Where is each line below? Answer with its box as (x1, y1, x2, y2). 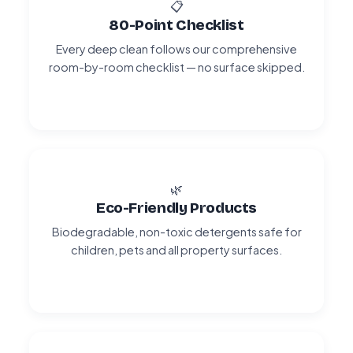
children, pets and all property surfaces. (71, 242, 282, 257)
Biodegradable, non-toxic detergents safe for (51, 224, 302, 239)
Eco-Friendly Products (95, 198, 258, 217)
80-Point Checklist (109, 15, 244, 34)
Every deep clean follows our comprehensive (56, 41, 297, 56)
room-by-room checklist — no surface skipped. (48, 59, 305, 74)
